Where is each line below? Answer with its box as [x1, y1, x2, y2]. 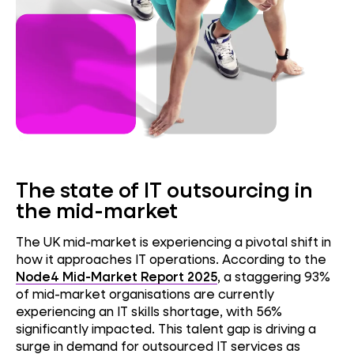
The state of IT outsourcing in [16, 175, 313, 203]
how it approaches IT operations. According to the [16, 250, 326, 267]
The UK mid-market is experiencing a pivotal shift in [16, 232, 331, 250]
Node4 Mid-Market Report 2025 [16, 267, 217, 284]
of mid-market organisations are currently [16, 284, 274, 302]
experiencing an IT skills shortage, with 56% [16, 302, 282, 319]
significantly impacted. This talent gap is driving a [16, 319, 316, 337]
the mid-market [16, 195, 178, 224]
